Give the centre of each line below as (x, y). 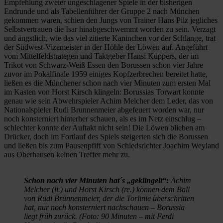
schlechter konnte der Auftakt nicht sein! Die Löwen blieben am (104, 127)
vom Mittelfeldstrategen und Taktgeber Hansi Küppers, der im (101, 56)
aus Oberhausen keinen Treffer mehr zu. (67, 154)
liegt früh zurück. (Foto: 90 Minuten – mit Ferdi (99, 216)
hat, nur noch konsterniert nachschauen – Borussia (104, 207)
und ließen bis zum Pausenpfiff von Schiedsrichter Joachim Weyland (111, 145)
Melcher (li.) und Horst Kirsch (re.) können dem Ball (107, 189)
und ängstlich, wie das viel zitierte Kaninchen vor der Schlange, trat (110, 38)
